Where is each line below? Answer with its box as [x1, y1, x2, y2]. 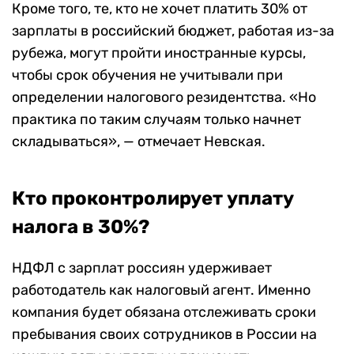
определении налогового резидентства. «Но [12, 88, 316, 106]
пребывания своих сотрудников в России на [12, 325, 317, 343]
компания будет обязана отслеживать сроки [12, 303, 316, 321]
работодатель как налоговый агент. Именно [12, 281, 311, 299]
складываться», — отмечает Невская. [12, 132, 265, 150]
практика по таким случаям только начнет [12, 110, 301, 128]
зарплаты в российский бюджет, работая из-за [12, 21, 334, 40]
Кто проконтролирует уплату [12, 186, 294, 209]
